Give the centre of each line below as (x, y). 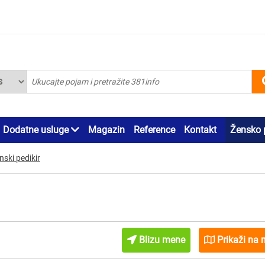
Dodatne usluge (37, 130)
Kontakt (200, 130)
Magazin (106, 130)
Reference (154, 130)
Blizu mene (161, 240)
